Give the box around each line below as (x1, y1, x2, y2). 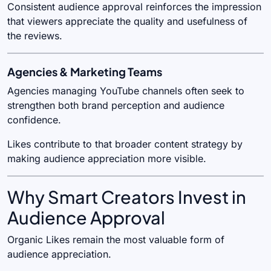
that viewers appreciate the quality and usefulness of (7, 15, 247, 27)
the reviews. (7, 29, 62, 42)
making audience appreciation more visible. (7, 152, 206, 165)
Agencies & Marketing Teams (7, 64, 162, 79)
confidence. (7, 113, 61, 126)
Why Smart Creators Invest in (7, 185, 246, 207)
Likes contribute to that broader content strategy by (7, 137, 243, 150)
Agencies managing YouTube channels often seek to (7, 84, 244, 97)
